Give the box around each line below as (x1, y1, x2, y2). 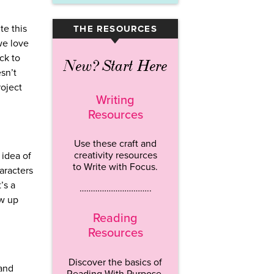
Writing (96, 92, 135, 108)
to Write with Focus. (73, 161, 158, 174)
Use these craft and (74, 138, 157, 150)
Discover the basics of (68, 256, 162, 268)
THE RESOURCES (73, 23, 157, 35)
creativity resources (73, 149, 157, 162)
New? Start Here (63, 56, 168, 76)
